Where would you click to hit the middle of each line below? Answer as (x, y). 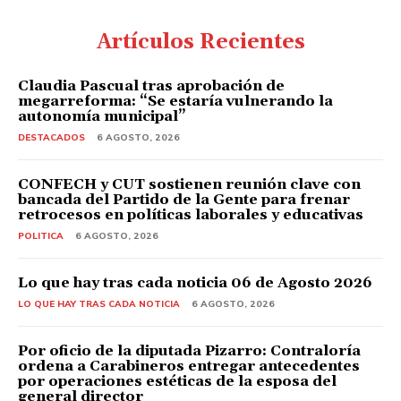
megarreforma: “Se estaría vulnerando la (175, 101)
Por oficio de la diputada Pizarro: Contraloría (189, 350)
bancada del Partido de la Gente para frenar (184, 199)
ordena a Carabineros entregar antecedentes (189, 366)
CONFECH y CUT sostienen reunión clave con (189, 184)
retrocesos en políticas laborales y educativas (191, 214)
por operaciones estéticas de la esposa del (177, 381)
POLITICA (41, 235)
